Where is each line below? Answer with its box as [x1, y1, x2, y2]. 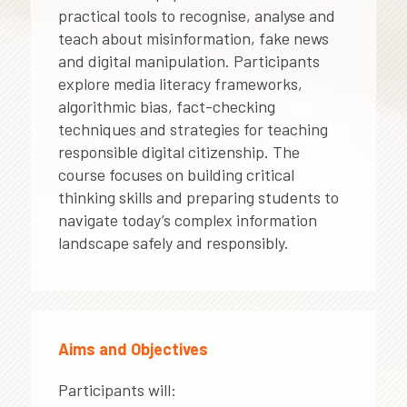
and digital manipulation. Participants [57, 51, 320, 71]
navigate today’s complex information [57, 210, 317, 230]
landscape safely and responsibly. [57, 233, 289, 253]
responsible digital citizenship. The [57, 142, 300, 162]
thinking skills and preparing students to [57, 187, 339, 207]
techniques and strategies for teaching [57, 119, 328, 139]
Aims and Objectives [57, 339, 208, 359]
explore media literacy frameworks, [57, 74, 303, 94]
